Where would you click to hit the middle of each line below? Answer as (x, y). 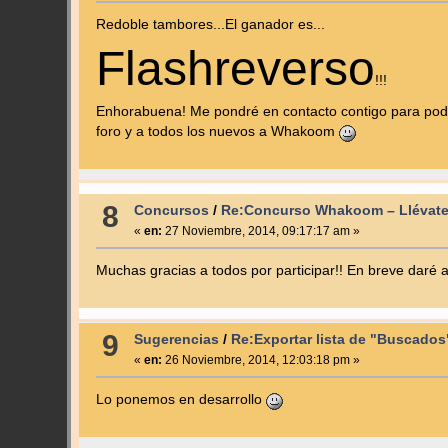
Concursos (171, 211)
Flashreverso (235, 69)
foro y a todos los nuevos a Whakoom (217, 132)
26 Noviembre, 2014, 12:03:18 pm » (260, 359)
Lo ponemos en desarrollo (180, 399)
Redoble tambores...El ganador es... (210, 25)
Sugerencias (176, 339)
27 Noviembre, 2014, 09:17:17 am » (260, 231)
